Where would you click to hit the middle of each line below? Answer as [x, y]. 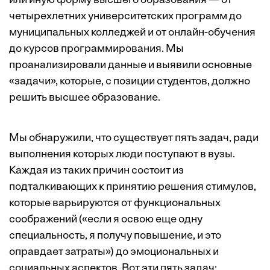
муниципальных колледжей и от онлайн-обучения [132, 33]
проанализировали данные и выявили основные [130, 66]
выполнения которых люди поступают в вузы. [122, 155]
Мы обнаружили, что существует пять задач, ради [134, 139]
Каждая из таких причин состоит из [96, 171]
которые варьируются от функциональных [115, 204]
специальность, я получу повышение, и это [115, 236]
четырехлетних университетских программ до [125, 17]
